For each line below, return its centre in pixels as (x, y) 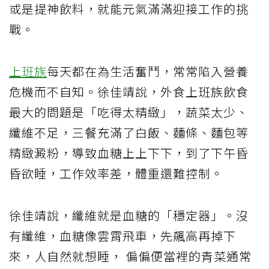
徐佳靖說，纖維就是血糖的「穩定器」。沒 (129, 215)
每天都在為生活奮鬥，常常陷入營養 (148, 71)
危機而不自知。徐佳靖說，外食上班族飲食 (129, 91)
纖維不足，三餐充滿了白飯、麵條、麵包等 (129, 132)
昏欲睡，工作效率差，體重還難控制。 (116, 173)
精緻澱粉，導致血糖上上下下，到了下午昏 (129, 153)
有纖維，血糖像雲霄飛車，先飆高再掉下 (122, 235)
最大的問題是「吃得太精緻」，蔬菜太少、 (129, 112)
